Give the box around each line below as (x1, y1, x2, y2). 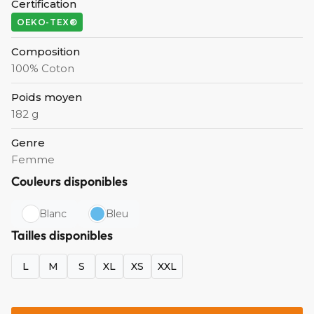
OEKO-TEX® (17, 17, 78, 28)
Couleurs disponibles (11, 173, 128, 190)
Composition (11, 45, 80, 59)
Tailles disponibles (11, 227, 113, 244)
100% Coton (11, 62, 74, 76)
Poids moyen (11, 90, 82, 104)
